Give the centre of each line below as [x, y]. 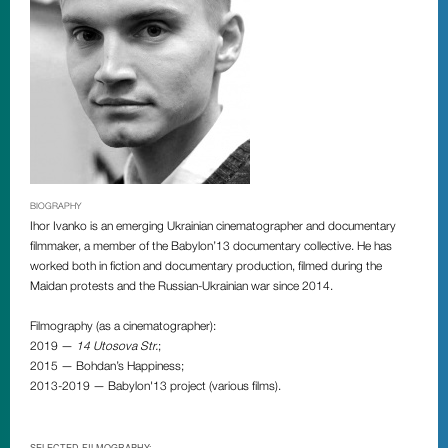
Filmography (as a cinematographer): [123, 325]
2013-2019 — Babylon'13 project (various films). [155, 385]
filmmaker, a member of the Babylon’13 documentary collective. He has [211, 245]
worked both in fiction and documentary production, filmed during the [206, 265]
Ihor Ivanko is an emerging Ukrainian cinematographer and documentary [213, 225]
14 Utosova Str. [117, 345]
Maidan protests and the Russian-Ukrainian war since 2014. [181, 285]
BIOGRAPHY [56, 205]
